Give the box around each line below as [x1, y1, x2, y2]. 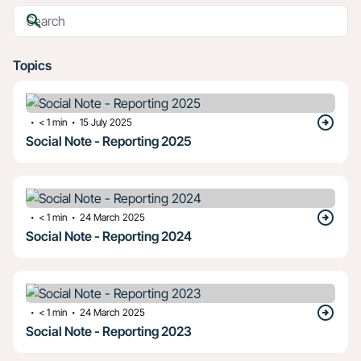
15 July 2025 [80, 116, 132, 128]
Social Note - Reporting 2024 [26, 228, 192, 244]
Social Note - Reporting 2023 [26, 323, 192, 339]
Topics [13, 57, 52, 73]
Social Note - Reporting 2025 [26, 133, 192, 149]
